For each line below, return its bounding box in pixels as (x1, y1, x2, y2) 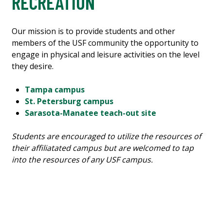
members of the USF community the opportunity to (12, 37, 199, 49)
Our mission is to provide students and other (12, 26, 175, 37)
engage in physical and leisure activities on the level (12, 49, 200, 60)
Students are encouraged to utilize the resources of (12, 131, 201, 142)
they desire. (12, 61, 54, 72)
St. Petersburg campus (25, 96, 114, 107)
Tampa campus (25, 84, 85, 95)
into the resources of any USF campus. (12, 154, 153, 165)
